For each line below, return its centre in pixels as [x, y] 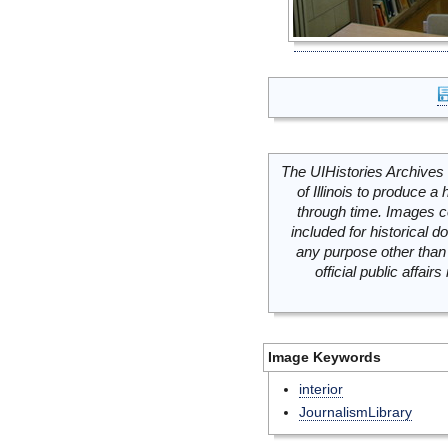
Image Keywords [324, 357]
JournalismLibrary [355, 412]
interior [321, 389]
